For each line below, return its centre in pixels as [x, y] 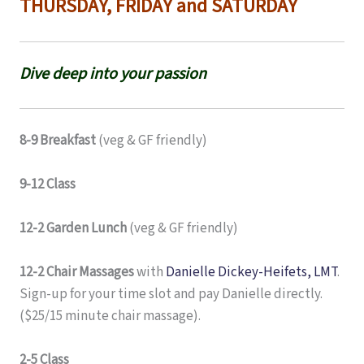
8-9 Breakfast [58, 140]
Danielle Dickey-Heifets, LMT [251, 273]
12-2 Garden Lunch [73, 228]
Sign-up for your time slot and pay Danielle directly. [171, 295]
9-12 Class [48, 184]
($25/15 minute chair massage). [110, 316]
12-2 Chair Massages [77, 273]
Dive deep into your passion [113, 74]
